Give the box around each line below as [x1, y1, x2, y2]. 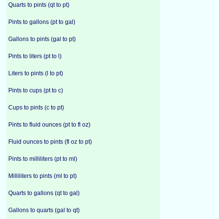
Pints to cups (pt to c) [8, 87, 63, 94]
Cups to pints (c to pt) [8, 104, 64, 111]
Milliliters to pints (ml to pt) [8, 173, 77, 179]
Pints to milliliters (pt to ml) [8, 155, 77, 162]
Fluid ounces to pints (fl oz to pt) [8, 138, 92, 145]
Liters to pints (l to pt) [8, 70, 63, 77]
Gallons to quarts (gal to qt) [8, 207, 80, 214]
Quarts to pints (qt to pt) [8, 1, 69, 8]
